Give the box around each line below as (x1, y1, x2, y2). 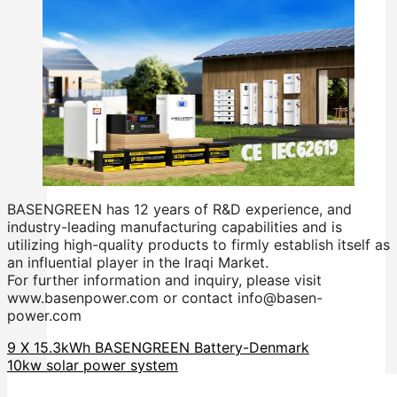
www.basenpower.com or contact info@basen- (7, 289, 323, 307)
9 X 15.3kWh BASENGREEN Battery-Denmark (7, 339, 309, 357)
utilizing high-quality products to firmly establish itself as (7, 236, 390, 254)
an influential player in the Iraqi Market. (7, 253, 269, 272)
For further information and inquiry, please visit (7, 271, 322, 290)
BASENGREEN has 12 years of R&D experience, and (7, 200, 352, 219)
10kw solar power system (7, 356, 178, 375)
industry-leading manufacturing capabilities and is (7, 218, 342, 237)
